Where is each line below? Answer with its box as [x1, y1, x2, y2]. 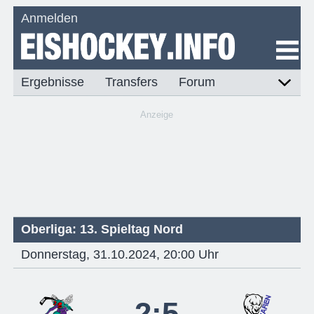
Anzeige [140, 109, 174, 121]
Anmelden [21, 11, 78, 25]
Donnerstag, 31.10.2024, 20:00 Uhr [21, 247, 219, 261]
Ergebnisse [21, 75, 85, 90]
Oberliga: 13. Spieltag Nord [21, 221, 184, 236]
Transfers [105, 75, 158, 90]
